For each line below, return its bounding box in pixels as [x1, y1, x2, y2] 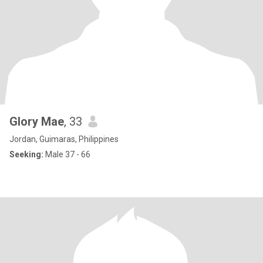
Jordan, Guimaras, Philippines [9, 134, 119, 144]
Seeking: [9, 150, 43, 159]
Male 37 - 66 [43, 150, 90, 159]
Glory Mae [9, 114, 64, 129]
